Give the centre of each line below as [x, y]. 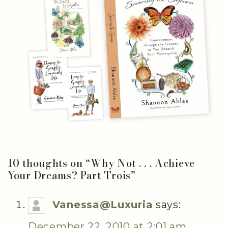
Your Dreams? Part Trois [69, 175]
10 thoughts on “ [49, 163]
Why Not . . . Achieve [143, 163]
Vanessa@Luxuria [103, 204]
